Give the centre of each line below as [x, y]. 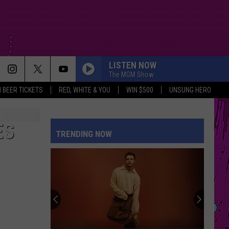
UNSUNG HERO [190, 90]
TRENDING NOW [84, 134]
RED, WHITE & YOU [85, 90]
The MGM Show [131, 74]
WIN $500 [140, 90]
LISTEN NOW [133, 65]
